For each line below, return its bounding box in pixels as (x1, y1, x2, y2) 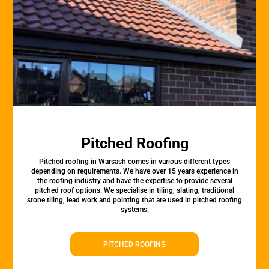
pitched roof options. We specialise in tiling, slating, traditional (35, 186, 234, 195)
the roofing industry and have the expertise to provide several (37, 177, 232, 185)
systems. (120, 205, 149, 214)
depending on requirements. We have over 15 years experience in (31, 167, 238, 175)
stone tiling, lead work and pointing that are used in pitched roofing (27, 196, 242, 204)
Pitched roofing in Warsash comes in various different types (39, 157, 230, 166)
